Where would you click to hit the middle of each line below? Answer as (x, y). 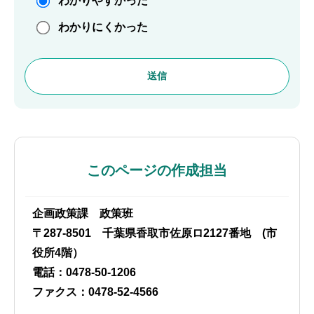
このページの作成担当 (157, 170)
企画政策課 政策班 (83, 213)
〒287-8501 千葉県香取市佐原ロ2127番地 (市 (155, 233)
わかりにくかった (103, 27)
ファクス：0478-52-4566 (95, 292)
